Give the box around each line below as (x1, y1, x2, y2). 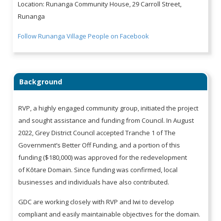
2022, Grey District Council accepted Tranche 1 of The (18, 128, 176, 137)
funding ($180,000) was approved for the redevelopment (18, 152, 187, 162)
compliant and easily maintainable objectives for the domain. (18, 209, 201, 219)
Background (19, 76, 63, 86)
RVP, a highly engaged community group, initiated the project (18, 103, 199, 112)
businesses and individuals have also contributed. (18, 177, 171, 186)
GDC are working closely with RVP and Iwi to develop (18, 197, 175, 206)
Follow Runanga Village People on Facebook (18, 31, 149, 40)
